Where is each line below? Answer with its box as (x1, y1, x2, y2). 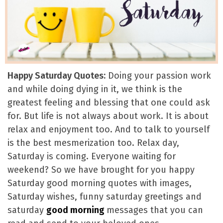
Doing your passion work (106, 70, 211, 82)
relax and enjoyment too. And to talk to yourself (7, 124, 210, 135)
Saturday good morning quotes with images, (7, 178, 192, 189)
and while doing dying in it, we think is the (7, 84, 182, 95)
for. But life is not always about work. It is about (7, 111, 209, 122)
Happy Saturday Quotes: (7, 70, 106, 82)
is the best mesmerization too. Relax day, (7, 137, 179, 149)
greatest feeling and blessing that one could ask (7, 97, 210, 109)
